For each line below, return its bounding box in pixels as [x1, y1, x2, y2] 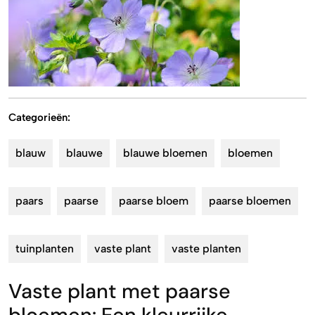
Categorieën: [8, 111, 70, 124]
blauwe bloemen [123, 146, 207, 160]
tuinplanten [15, 242, 74, 255]
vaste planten [172, 242, 241, 255]
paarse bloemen [209, 194, 291, 207]
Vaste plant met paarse [8, 278, 231, 304]
